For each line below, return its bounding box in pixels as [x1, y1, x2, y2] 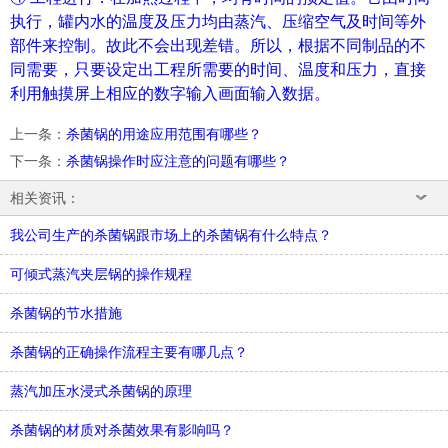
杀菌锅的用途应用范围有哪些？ [66, 126, 262, 142]
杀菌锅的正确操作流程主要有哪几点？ [10, 344, 248, 360]
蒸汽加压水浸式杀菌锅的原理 [10, 383, 192, 399]
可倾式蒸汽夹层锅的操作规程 [10, 266, 192, 282]
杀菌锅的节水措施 [10, 305, 122, 321]
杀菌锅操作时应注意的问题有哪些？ [66, 153, 290, 169]
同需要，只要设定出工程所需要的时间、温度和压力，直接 [10, 61, 426, 78]
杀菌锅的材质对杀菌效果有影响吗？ [10, 422, 234, 438]
